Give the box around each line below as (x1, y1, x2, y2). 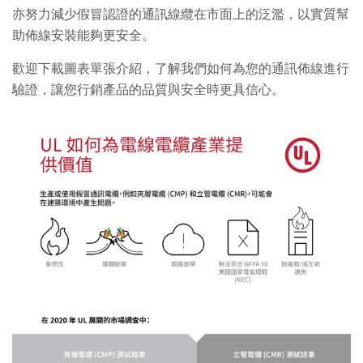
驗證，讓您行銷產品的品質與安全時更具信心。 (12, 81, 284, 98)
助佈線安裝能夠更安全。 (12, 27, 155, 44)
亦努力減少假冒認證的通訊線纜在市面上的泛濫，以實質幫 (12, 6, 349, 23)
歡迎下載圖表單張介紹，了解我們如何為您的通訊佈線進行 (12, 60, 349, 77)
